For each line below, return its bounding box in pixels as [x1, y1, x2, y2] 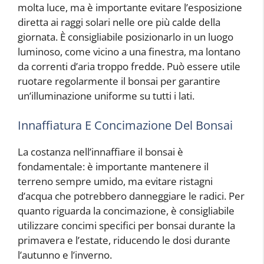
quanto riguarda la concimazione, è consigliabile [18, 203, 235, 217]
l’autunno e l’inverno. [18, 247, 112, 262]
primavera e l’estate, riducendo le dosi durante [18, 233, 230, 247]
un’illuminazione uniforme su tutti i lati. [18, 89, 194, 103]
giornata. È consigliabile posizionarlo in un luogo [18, 30, 233, 44]
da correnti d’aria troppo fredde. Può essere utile [18, 60, 240, 74]
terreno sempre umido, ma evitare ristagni [18, 174, 213, 188]
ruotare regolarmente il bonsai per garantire [18, 74, 220, 88]
